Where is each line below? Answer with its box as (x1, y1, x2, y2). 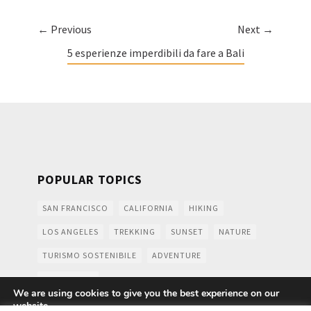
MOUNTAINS (42, 274, 94, 284)
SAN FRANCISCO (42, 203, 108, 213)
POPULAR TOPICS (37, 171, 142, 187)
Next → (237, 22, 274, 36)
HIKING (189, 203, 219, 213)
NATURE (219, 226, 251, 237)
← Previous (37, 22, 92, 36)
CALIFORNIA (124, 203, 174, 213)
